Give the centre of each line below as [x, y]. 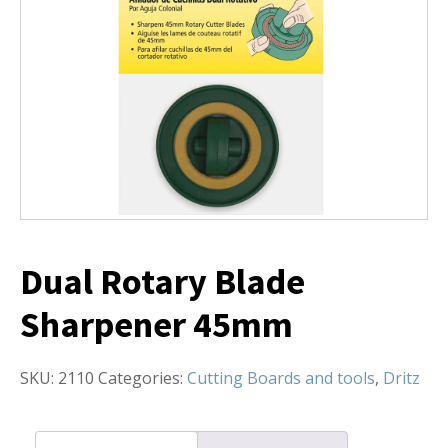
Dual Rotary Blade [162, 281]
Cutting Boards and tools [281, 377]
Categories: [142, 377]
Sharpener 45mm [156, 324]
